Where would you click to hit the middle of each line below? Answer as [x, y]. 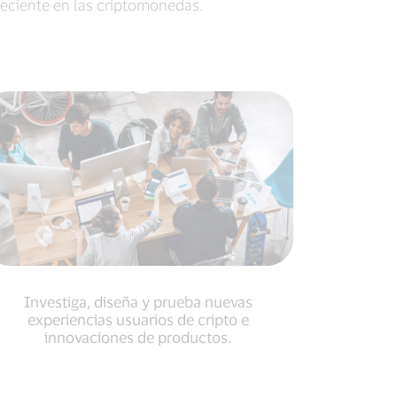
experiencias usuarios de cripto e [138, 319]
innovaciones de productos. [138, 337]
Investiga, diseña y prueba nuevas [138, 302]
